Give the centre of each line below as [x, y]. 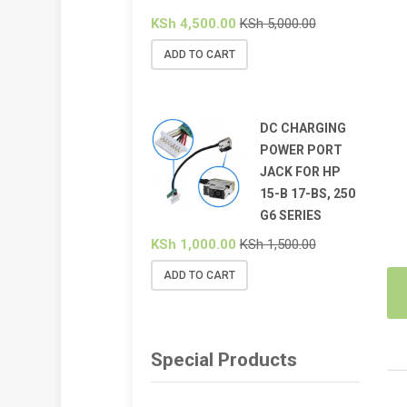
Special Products [223, 360]
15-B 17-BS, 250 [307, 193]
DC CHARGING [303, 128]
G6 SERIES [290, 215]
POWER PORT [301, 149]
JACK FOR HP [300, 171]
